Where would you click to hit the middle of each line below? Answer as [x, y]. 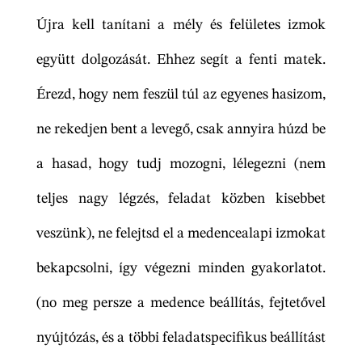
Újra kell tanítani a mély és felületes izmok [181, 25]
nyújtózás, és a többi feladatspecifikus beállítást [181, 338]
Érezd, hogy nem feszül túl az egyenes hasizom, [181, 95]
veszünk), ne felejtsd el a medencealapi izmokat [181, 234]
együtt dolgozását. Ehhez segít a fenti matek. [181, 60]
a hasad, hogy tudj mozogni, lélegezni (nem [181, 164]
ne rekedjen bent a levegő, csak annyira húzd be [181, 130]
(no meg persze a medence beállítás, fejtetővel [181, 303]
